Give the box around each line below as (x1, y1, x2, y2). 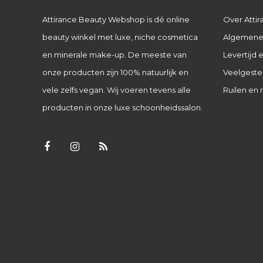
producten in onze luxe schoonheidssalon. (42, 102, 203, 112)
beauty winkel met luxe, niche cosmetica (42, 32, 198, 42)
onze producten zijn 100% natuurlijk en (42, 67, 188, 77)
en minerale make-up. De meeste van (42, 49, 187, 59)
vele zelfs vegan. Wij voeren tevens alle (42, 85, 191, 95)
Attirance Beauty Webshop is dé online (42, 14, 190, 24)
